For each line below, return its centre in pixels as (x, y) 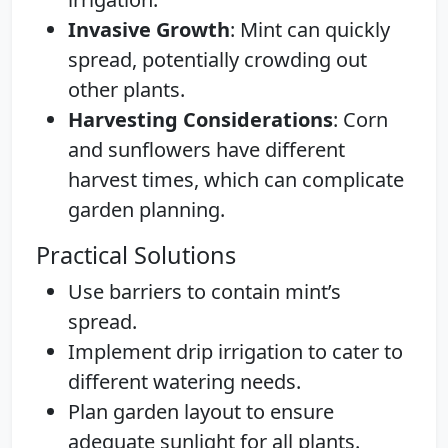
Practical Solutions (136, 254)
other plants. (126, 89)
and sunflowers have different (206, 149)
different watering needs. (184, 381)
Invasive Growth (149, 29)
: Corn (360, 119)
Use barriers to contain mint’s (204, 291)
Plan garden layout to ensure (201, 411)
